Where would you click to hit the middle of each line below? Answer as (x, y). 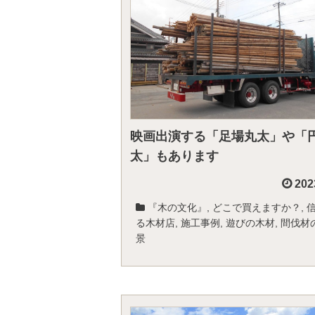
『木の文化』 (177, 207)
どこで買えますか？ (257, 207)
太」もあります (174, 156)
